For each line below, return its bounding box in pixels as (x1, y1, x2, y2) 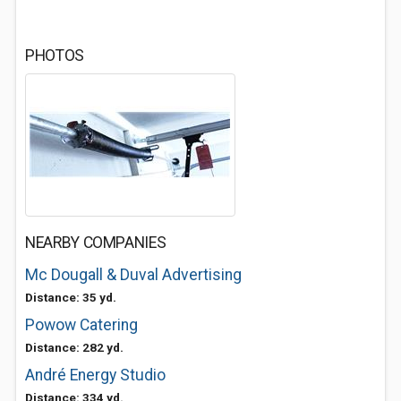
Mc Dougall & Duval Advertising (25, 266, 242, 284)
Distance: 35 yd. (25, 290, 116, 304)
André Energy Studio (25, 366, 166, 384)
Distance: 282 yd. (25, 340, 124, 354)
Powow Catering (25, 316, 138, 334)
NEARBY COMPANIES (25, 234, 166, 252)
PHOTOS (25, 47, 84, 64)
